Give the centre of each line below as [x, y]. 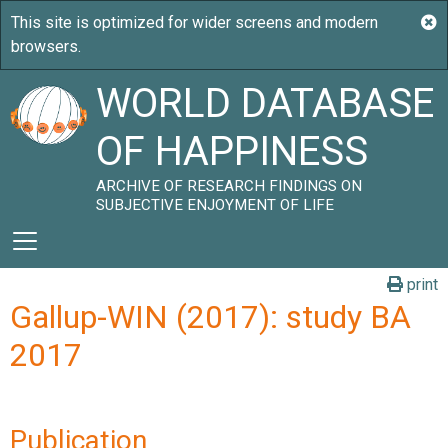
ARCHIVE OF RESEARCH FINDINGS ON [229, 186]
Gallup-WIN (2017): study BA [210, 317]
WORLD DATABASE [265, 103]
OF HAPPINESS [232, 151]
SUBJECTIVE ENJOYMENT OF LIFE [215, 205]
